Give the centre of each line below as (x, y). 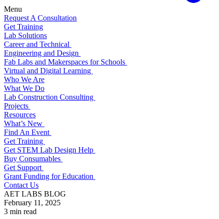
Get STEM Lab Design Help (50, 150)
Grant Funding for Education (50, 176)
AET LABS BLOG (35, 194)
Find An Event (28, 132)
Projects (17, 106)
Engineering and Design (42, 53)
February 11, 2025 (32, 202)
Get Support (24, 167)
